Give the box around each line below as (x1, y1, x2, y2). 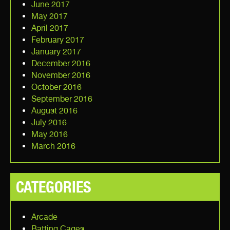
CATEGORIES (16, 177, 91, 196)
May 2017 (31, 11, 68, 21)
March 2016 (31, 141, 75, 151)
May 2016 (31, 129, 68, 139)
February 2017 (31, 34, 84, 45)
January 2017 (31, 46, 81, 56)
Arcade (31, 212, 57, 222)
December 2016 (31, 58, 90, 68)
